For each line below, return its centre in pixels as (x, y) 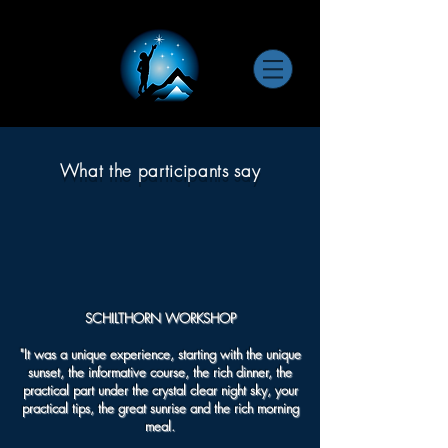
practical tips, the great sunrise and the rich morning (160, 408)
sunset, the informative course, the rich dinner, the (160, 372)
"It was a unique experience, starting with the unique (160, 354)
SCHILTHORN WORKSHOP (160, 318)
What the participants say (160, 170)
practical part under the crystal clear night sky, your (160, 390)
